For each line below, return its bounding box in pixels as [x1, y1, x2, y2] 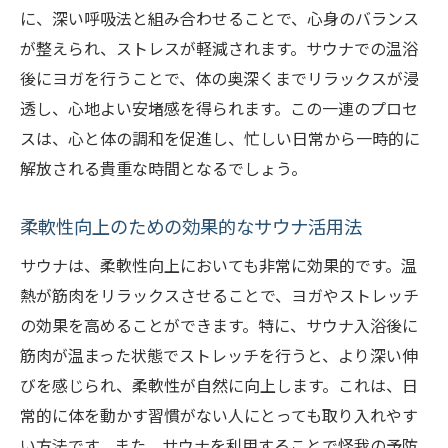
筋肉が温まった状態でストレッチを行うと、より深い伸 [20, 343, 418, 368]
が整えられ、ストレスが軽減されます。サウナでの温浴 [20, 36, 418, 61]
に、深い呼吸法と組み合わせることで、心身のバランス [20, 6, 419, 31]
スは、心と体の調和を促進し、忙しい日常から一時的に [20, 126, 420, 151]
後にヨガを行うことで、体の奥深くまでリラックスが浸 [20, 66, 419, 91]
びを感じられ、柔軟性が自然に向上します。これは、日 [20, 373, 418, 398]
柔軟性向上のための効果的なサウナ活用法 [20, 213, 362, 240]
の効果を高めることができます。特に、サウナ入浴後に [20, 313, 418, 338]
